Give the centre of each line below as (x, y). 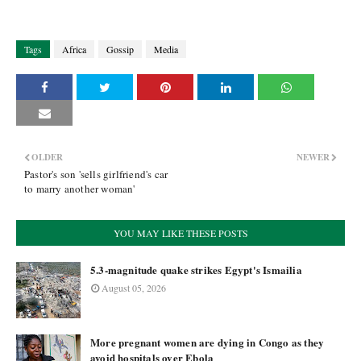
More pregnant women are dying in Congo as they (207, 342)
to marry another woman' (80, 189)
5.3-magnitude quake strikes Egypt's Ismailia (196, 270)
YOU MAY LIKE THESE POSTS (180, 233)
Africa (74, 49)
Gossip (120, 49)
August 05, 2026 (134, 288)
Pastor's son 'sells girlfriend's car (96, 174)
